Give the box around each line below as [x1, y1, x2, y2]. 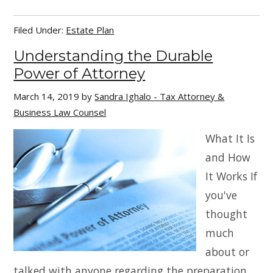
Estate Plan [66, 24, 115, 36]
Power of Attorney [13, 65, 146, 82]
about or [205, 244, 250, 259]
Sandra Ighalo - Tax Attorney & [94, 90, 225, 102]
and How [205, 150, 251, 165]
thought [205, 207, 248, 221]
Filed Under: [13, 24, 66, 36]
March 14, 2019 [13, 90, 80, 102]
